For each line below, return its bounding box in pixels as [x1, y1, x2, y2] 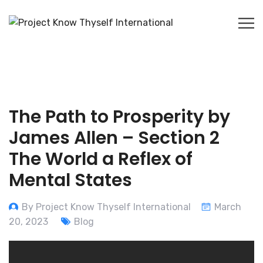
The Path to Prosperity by [9, 104, 230, 130]
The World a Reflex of [9, 147, 193, 172]
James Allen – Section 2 [9, 126, 220, 151]
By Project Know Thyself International [22, 201, 191, 213]
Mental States [9, 168, 132, 193]
